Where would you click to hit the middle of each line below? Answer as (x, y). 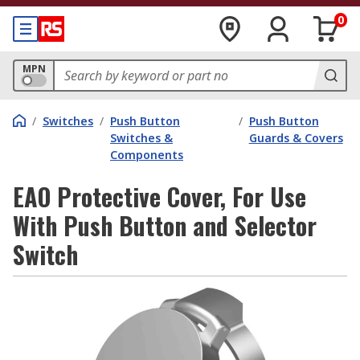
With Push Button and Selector (165, 225)
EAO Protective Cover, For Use (160, 196)
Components (147, 155)
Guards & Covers (296, 138)
